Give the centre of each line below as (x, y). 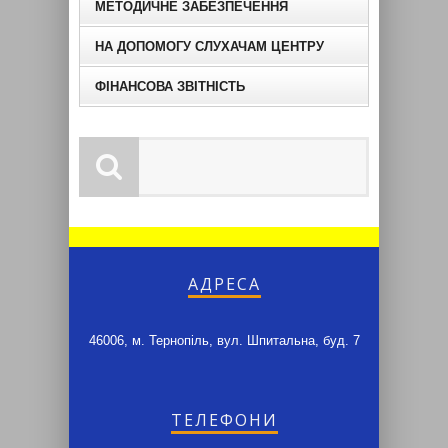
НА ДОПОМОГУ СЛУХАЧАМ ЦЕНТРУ (209, 46)
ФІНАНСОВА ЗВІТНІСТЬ (170, 86)
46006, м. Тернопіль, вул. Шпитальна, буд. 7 (224, 340)
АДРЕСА (224, 283)
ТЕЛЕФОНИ (224, 419)
